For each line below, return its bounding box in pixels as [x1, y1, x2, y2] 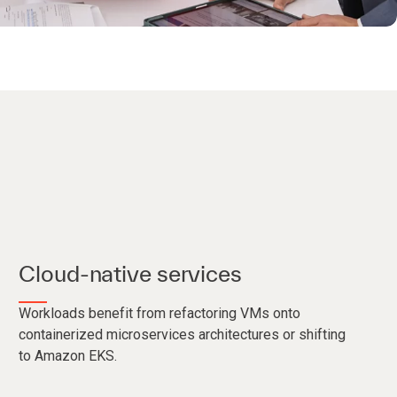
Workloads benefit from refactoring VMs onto [19, 305, 301, 322]
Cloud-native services [19, 261, 242, 286]
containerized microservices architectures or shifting [19, 326, 346, 343]
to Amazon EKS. [19, 347, 118, 364]
